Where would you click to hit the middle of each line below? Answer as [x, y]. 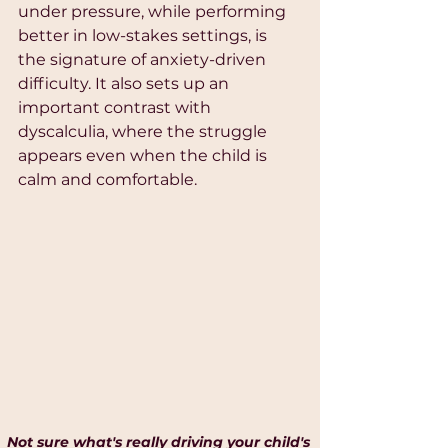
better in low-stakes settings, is [144, 36]
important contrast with [116, 108]
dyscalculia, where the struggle [144, 132]
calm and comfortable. [107, 180]
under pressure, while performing [154, 12]
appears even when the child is [144, 156]
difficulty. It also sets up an [125, 84]
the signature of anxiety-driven [144, 60]
